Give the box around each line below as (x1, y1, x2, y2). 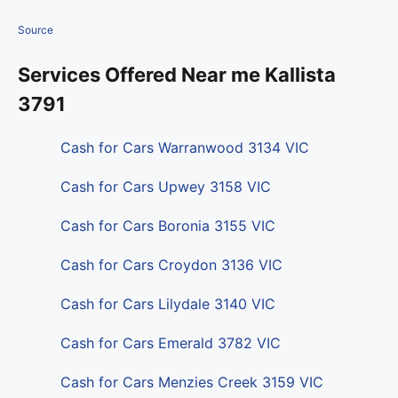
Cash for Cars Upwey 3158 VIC (60, 178, 271, 196)
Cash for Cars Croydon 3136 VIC (60, 256, 283, 275)
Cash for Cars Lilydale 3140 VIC (60, 295, 275, 314)
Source (18, 23, 53, 37)
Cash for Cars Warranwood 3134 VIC (60, 139, 309, 157)
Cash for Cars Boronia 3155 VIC (60, 217, 275, 235)
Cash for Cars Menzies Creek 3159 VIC (60, 373, 323, 392)
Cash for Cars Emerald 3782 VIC (60, 334, 281, 353)
